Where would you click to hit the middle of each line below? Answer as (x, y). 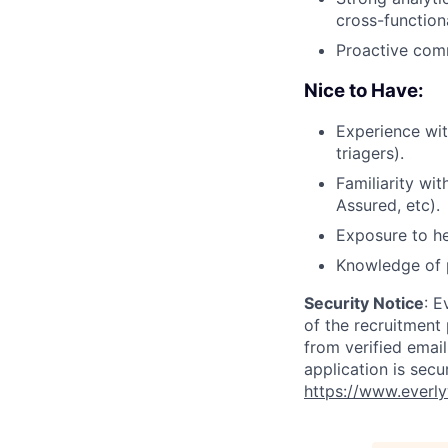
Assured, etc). (388, 205)
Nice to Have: (364, 90)
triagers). (370, 153)
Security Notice (364, 303)
